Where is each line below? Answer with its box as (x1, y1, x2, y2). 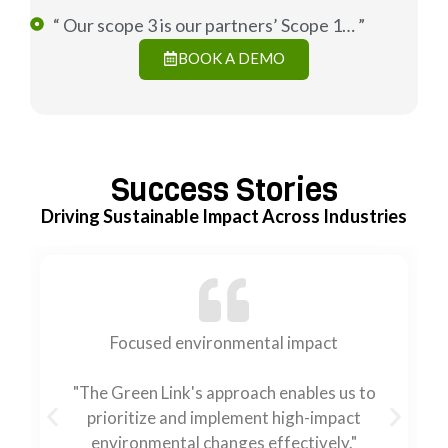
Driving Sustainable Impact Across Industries (41, 204, 407, 227)
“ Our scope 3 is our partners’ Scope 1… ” (52, 13, 365, 36)
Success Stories (110, 168, 338, 212)
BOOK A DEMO (178, 48, 285, 67)
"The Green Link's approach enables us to (72, 381, 376, 403)
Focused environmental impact (110, 331, 338, 353)
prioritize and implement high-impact (87, 406, 361, 428)
